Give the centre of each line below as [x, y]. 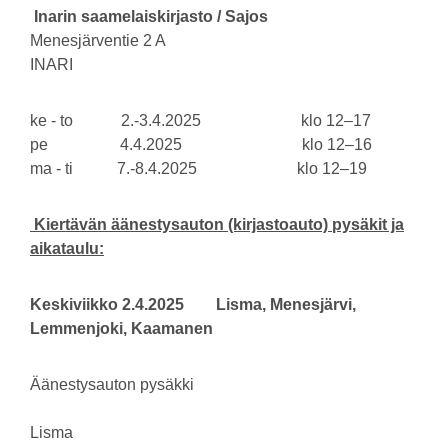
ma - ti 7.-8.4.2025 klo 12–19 [198, 168]
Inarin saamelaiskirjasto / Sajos [153, 16]
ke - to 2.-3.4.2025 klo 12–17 [200, 120]
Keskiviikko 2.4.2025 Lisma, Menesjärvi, [193, 304]
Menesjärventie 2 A [98, 40]
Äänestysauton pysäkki [112, 384]
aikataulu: [67, 248]
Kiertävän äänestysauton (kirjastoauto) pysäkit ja [217, 224]
